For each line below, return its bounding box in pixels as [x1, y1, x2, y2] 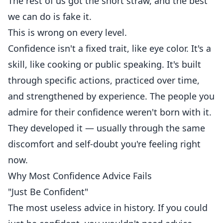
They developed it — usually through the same [8, 122, 205, 134]
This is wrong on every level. [8, 26, 127, 38]
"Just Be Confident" [8, 186, 88, 198]
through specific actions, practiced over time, [8, 74, 200, 86]
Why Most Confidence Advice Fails [8, 170, 152, 182]
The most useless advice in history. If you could [8, 202, 208, 214]
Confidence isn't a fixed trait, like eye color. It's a [8, 42, 211, 54]
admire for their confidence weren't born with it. [8, 106, 212, 118]
